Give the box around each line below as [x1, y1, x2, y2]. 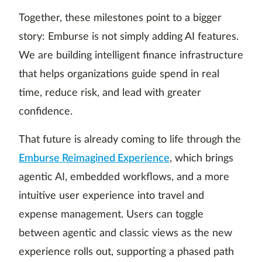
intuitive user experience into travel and [19, 191, 204, 202]
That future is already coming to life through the [19, 135, 241, 146]
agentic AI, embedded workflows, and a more [19, 172, 229, 183]
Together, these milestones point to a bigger [19, 13, 222, 24]
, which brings [170, 153, 233, 164]
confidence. [19, 106, 73, 118]
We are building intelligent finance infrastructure [19, 50, 243, 61]
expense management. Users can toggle [19, 209, 204, 220]
